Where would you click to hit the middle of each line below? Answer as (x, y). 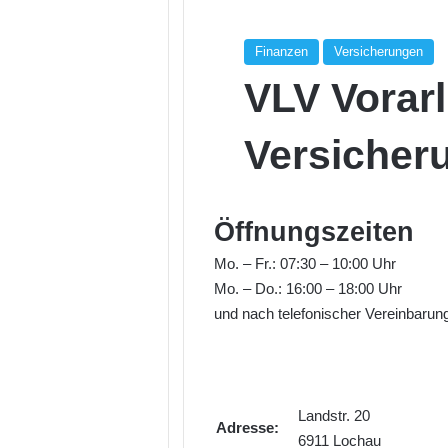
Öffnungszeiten (314, 232)
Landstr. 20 (334, 415)
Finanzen (281, 51)
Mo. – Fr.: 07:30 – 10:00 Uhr (305, 263)
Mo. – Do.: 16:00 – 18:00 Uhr (308, 288)
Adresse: (247, 427)
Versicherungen (378, 51)
